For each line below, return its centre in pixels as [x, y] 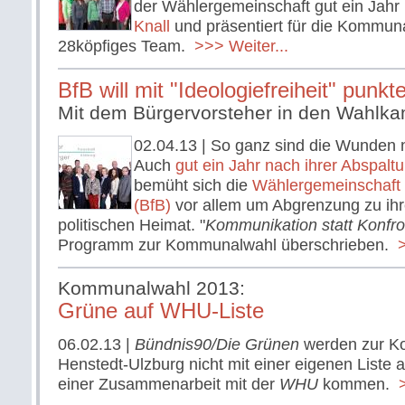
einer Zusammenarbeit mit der [169, 384]
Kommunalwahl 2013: [151, 288]
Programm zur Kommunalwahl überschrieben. [226, 245]
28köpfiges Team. [124, 46]
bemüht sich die [193, 185]
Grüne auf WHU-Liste [161, 311]
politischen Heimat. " [132, 225]
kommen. [356, 384]
